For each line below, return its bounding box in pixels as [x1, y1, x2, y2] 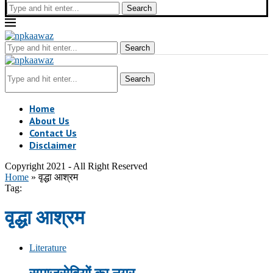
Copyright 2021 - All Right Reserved [5, 161, 147, 171]
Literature [29, 242, 66, 253]
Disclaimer [29, 139, 76, 151]
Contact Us [29, 127, 77, 139]
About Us [29, 115, 69, 127]
